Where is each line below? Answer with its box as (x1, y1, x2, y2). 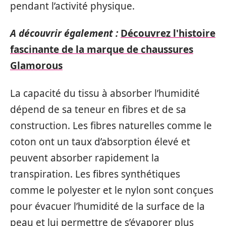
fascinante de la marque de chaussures (10, 43, 193, 56)
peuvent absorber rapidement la (10, 151, 159, 164)
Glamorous (10, 59, 63, 72)
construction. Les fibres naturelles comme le (10, 119, 212, 132)
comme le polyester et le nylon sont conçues (10, 183, 213, 197)
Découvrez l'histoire (121, 27, 215, 40)
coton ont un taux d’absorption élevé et (10, 135, 190, 148)
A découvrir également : (10, 27, 118, 40)
